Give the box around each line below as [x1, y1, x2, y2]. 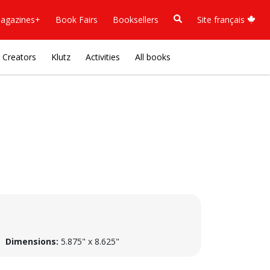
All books [135, 51, 171, 63]
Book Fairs [55, 13, 98, 25]
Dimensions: [5, 236, 58, 247]
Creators [2, 51, 36, 63]
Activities [86, 51, 120, 63]
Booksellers [113, 13, 159, 25]
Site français [197, 13, 247, 25]
